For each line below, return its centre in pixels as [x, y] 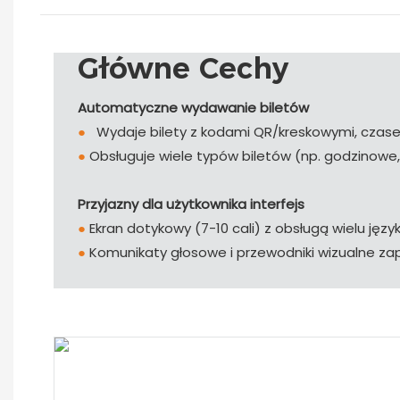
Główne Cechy [183, 68]
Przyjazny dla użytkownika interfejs [191, 204]
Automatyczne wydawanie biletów [193, 108]
